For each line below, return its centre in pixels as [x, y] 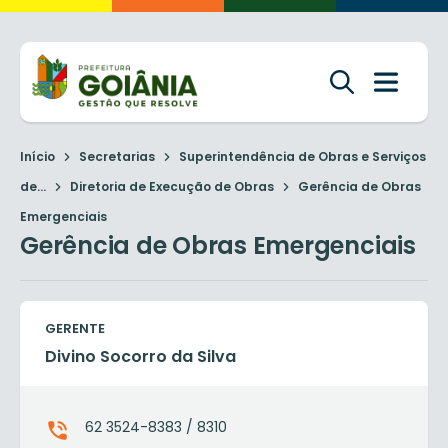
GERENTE [75, 328]
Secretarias [117, 156]
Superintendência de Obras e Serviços [302, 156]
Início [37, 156]
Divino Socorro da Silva [140, 356]
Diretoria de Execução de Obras [172, 186]
